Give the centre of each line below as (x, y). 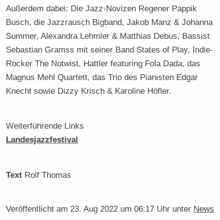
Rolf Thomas (48, 175)
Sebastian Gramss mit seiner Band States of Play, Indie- (110, 50)
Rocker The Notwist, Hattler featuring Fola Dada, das (103, 64)
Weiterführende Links (45, 126)
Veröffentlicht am (38, 208)
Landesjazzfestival (42, 140)
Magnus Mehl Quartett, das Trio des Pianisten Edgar (102, 77)
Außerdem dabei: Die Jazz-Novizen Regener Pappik (102, 9)
